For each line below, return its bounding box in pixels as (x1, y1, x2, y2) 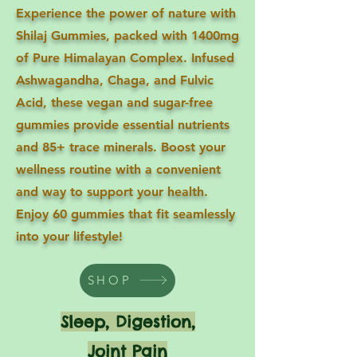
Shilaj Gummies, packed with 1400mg (16, 27, 239, 43)
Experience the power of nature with (16, 5, 236, 21)
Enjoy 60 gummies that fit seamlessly (16, 206, 235, 222)
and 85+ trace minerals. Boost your (16, 139, 226, 155)
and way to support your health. (16, 183, 208, 199)
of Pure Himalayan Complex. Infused (16, 49, 234, 65)
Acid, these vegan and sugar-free (16, 94, 213, 110)
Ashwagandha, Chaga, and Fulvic (16, 72, 214, 88)
